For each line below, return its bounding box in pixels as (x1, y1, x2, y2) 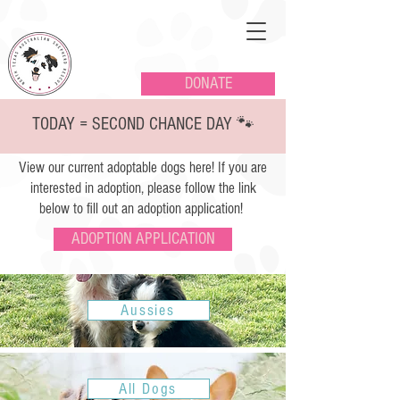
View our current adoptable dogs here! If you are (19, 159, 267, 176)
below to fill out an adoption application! (39, 200, 246, 217)
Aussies (121, 301, 175, 320)
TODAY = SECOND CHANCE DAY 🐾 (31, 114, 254, 134)
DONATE (184, 74, 232, 93)
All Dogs (118, 379, 178, 398)
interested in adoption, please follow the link (29, 179, 256, 196)
